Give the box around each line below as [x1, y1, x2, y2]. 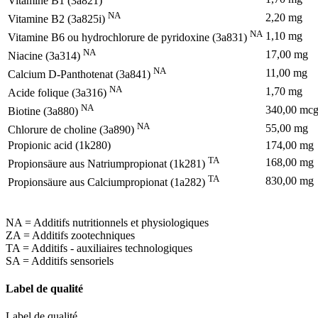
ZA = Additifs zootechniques [6, 229, 135, 241]
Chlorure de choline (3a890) [8, 123, 137, 136]
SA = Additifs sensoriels [6, 254, 114, 267]
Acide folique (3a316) [8, 86, 109, 99]
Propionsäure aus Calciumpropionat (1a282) [8, 175, 208, 188]
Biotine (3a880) [8, 104, 81, 117]
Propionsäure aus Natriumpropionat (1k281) [8, 157, 208, 170]
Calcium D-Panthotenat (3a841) [8, 67, 153, 80]
